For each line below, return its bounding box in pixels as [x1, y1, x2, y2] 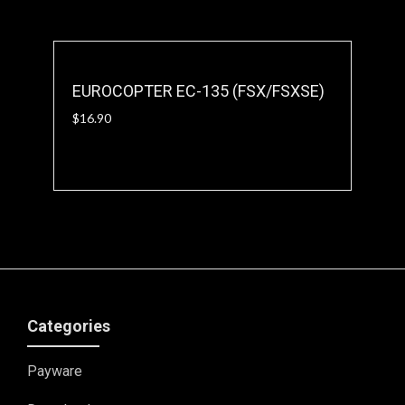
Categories [27, 316, 110, 335]
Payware [27, 363, 82, 380]
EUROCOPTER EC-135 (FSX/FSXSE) [72, 81, 325, 100]
